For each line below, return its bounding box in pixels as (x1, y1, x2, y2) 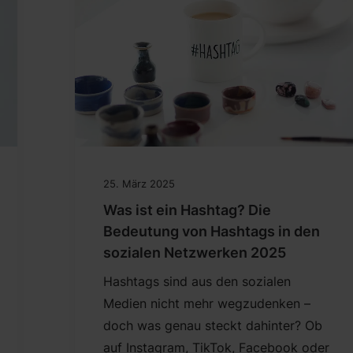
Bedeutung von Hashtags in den (102, 223, 320, 240)
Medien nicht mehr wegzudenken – (102, 295, 310, 312)
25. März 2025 (102, 177, 175, 191)
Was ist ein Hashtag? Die (102, 202, 271, 219)
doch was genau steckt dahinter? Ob (102, 318, 322, 334)
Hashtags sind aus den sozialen (102, 273, 291, 290)
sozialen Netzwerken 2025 (102, 244, 286, 262)
